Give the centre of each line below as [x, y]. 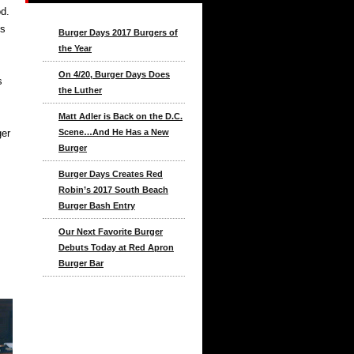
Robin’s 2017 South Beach [113, 190]
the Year [75, 48]
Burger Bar [81, 263]
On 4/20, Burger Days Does [114, 74]
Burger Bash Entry [97, 205]
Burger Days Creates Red [111, 174]
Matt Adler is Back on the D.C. [121, 116]
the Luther [80, 90]
